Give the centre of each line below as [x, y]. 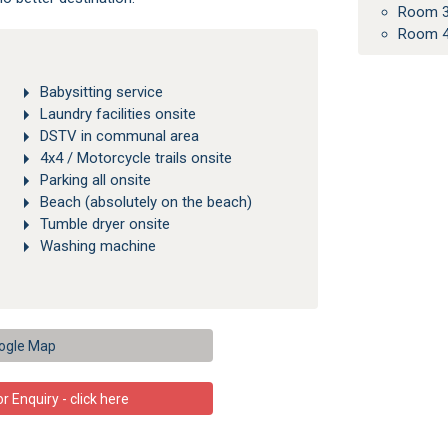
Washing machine [97, 246]
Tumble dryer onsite [104, 224]
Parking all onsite [95, 180]
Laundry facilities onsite [117, 114]
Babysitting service [101, 92]
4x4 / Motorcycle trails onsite [135, 158]
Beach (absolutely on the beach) [145, 202]
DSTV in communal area [119, 136]
